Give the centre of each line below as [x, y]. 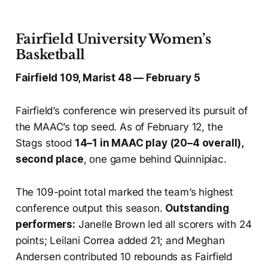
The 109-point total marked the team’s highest [124, 192]
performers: [45, 225]
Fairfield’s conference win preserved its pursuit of [132, 111]
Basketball [50, 55]
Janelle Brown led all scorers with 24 [163, 225]
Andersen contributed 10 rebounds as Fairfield [124, 257]
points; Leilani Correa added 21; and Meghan [120, 241]
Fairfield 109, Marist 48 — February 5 [108, 78]
